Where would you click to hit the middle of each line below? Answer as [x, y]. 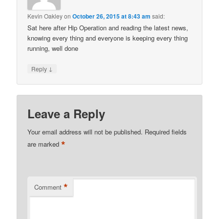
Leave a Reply [66, 113]
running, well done [53, 48]
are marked [44, 144]
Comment [48, 187]
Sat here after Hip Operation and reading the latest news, [108, 28]
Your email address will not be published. [85, 131]
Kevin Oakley [45, 16]
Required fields [166, 131]
